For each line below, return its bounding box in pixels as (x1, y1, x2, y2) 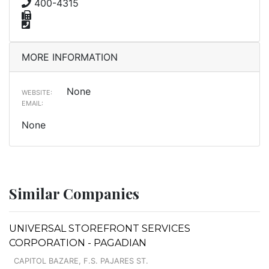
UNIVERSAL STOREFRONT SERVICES (9, 222, 190, 234)
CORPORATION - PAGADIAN (9, 237, 147, 249)
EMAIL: (22, 98, 43, 107)
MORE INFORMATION (22, 50, 118, 63)
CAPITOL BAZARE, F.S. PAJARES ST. (14, 256, 148, 265)
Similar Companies (9, 183, 139, 203)
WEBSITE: (22, 88, 52, 97)
